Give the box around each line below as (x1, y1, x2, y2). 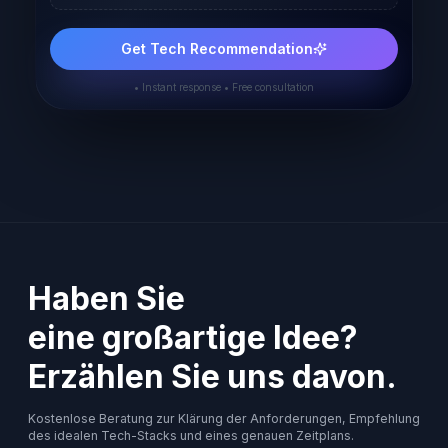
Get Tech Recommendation (121, 40, 313, 58)
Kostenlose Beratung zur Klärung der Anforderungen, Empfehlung (28, 411, 420, 427)
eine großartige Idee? (28, 318, 357, 358)
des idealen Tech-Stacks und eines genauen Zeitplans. (28, 428, 354, 444)
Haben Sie (28, 279, 185, 319)
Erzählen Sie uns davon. (28, 357, 397, 397)
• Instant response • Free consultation (134, 81, 314, 94)
